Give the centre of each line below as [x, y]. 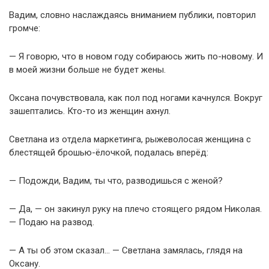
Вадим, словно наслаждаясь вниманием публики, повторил [132, 15]
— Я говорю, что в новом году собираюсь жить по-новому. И [136, 57]
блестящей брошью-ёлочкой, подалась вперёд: [109, 153]
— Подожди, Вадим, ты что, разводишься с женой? [116, 181]
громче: [25, 29]
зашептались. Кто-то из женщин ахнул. [90, 111]
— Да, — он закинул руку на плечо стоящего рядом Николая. [135, 209]
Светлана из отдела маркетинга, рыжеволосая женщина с [130, 140]
